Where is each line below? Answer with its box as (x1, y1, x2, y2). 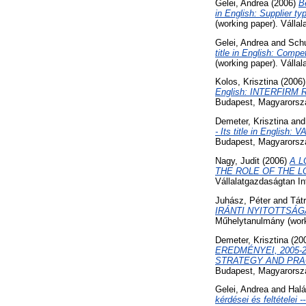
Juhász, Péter (215, 195, 270, 206)
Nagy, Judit (215, 156, 260, 167)
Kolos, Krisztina (215, 76, 278, 87)
